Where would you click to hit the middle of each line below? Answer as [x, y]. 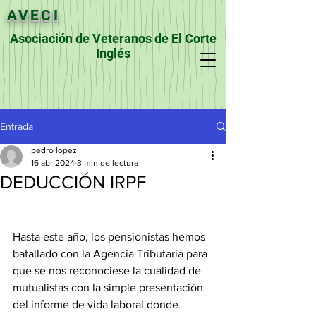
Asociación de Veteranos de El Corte [113, 38]
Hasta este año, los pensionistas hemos [110, 237]
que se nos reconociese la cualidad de [108, 271]
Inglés [113, 53]
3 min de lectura [108, 163]
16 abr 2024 [53, 163]
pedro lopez [54, 150]
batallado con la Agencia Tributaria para [111, 254]
